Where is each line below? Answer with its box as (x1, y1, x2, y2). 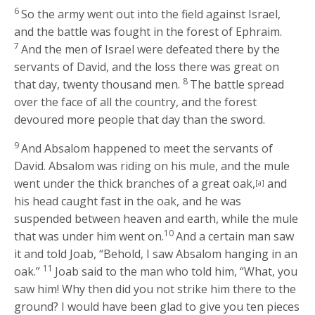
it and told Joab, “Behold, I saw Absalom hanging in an (14, 245, 298, 262)
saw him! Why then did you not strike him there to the (14, 281, 297, 297)
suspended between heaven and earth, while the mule (14, 210, 299, 226)
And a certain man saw (176, 228, 295, 244)
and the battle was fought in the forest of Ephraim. (14, 23, 283, 39)
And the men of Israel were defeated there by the (21, 41, 281, 57)
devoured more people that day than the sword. (14, 111, 266, 127)
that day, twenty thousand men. (14, 76, 181, 92)
